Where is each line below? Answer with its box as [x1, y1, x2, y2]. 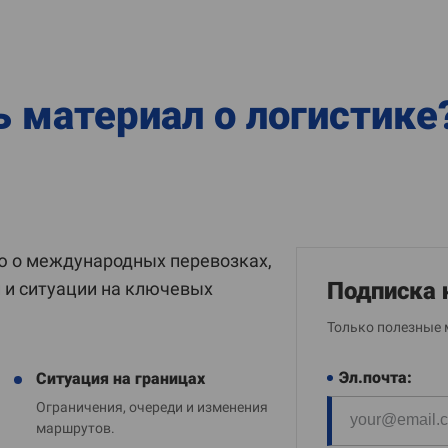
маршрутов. [35, 420, 115, 436]
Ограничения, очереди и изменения [35, 399, 268, 415]
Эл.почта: [339, 368, 412, 387]
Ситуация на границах [35, 369, 205, 388]
